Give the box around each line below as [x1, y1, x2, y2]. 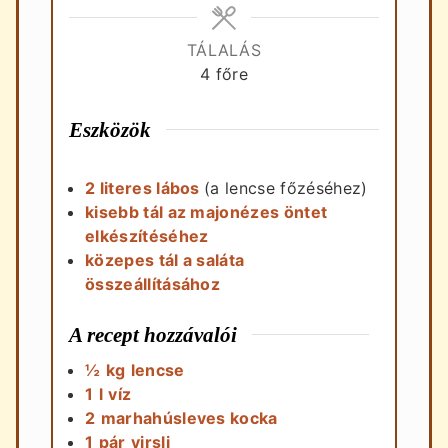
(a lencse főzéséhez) [204, 177, 368, 198]
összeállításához [85, 273, 221, 294]
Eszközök [69, 118, 151, 142]
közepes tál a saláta [85, 249, 245, 270]
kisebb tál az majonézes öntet [85, 201, 328, 222]
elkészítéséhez [85, 225, 209, 246]
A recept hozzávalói [69, 322, 237, 346]
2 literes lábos [85, 177, 205, 198]
